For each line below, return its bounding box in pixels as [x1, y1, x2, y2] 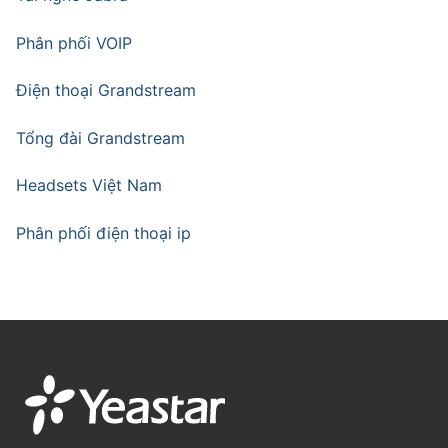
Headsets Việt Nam [16, 175, 162, 196]
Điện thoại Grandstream [16, 80, 196, 101]
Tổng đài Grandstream [16, 127, 185, 148]
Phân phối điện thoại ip [16, 223, 191, 244]
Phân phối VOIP [16, 32, 132, 53]
